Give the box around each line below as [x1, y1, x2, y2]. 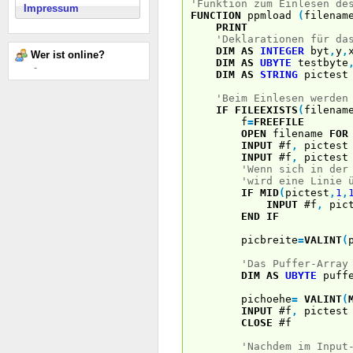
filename [266, 127, 329, 139]
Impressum [24, 2, 79, 14]
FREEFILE [254, 115, 304, 128]
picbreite [191, 233, 298, 246]
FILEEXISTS [235, 103, 298, 116]
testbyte [292, 56, 348, 69]
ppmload [241, 9, 298, 21]
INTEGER [260, 44, 304, 57]
